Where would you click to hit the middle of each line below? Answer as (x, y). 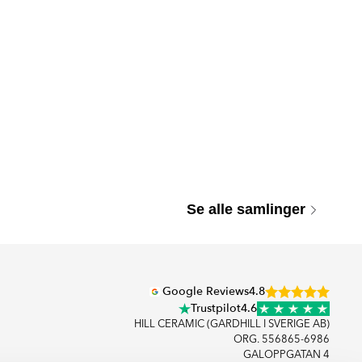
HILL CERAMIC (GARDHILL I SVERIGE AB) (232, 324)
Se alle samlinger (246, 209)
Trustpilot (216, 308)
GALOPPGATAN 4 (286, 355)
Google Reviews (206, 291)
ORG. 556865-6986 (282, 340)
